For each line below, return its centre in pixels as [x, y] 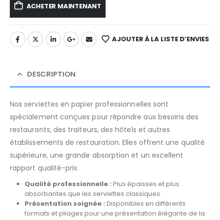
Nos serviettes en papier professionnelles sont [89, 104]
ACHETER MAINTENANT [64, 6]
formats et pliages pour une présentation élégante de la [114, 213]
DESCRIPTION [51, 74]
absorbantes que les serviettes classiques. [93, 193]
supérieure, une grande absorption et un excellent [97, 155]
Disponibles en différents [145, 203]
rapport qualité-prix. [44, 168]
